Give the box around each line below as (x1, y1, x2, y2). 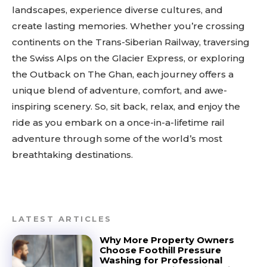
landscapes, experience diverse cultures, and (12, 4, 223, 15)
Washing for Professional (99, 254, 222, 266)
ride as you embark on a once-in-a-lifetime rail (12, 117, 225, 128)
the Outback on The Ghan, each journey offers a (12, 69, 234, 80)
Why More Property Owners (99, 234, 234, 246)
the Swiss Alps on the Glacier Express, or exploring (12, 52, 245, 64)
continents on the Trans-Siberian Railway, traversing (12, 36, 250, 48)
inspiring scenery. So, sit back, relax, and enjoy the (12, 101, 240, 112)
